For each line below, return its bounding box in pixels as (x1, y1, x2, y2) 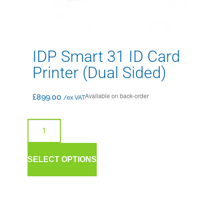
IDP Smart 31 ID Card (32, 47, 180, 66)
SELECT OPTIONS (27, 155, 97, 164)
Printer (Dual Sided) (32, 63, 166, 82)
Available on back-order (85, 91, 149, 100)
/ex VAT (63, 94, 85, 101)
